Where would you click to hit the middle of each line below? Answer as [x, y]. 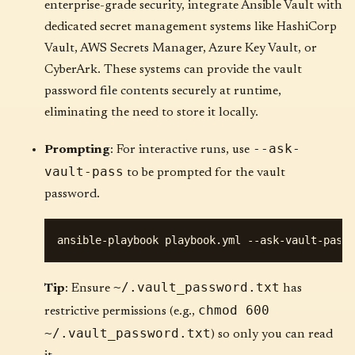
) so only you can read [272, 334]
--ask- [277, 148]
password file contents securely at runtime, [163, 91]
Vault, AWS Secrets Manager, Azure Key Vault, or [181, 48]
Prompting [77, 149]
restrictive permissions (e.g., [121, 311]
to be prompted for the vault [204, 172]
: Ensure [89, 288]
